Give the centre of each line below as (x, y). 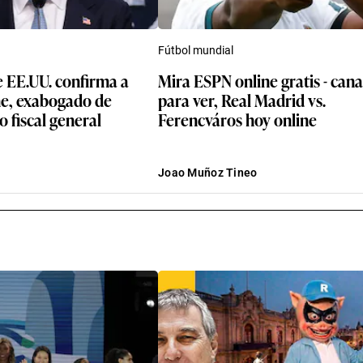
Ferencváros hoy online (237, 119)
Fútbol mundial (196, 50)
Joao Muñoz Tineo (208, 172)
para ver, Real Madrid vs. (242, 99)
